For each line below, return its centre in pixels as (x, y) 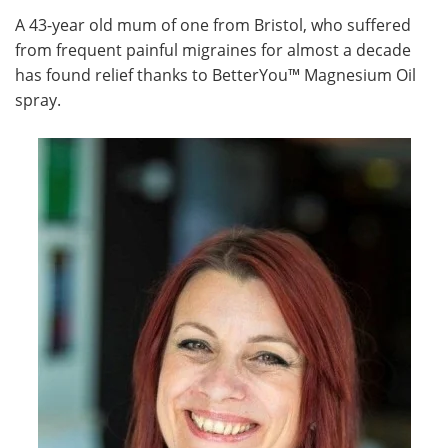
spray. (38, 99)
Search (111, 84)
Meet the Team (111, 38)
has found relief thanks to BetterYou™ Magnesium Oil (215, 74)
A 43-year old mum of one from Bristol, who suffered (213, 24)
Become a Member (335, 84)
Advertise (335, 38)
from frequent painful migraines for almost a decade (213, 49)
